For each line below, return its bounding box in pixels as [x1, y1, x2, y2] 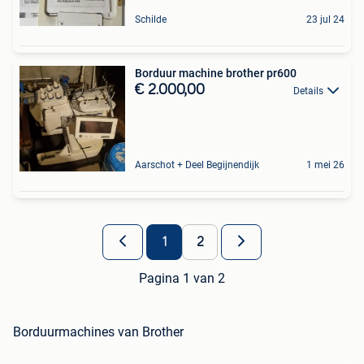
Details [293, 85, 323, 97]
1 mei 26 [306, 159, 344, 171]
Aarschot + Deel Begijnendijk [135, 159, 259, 171]
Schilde [135, 14, 167, 26]
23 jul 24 [306, 14, 344, 26]
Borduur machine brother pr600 [135, 67, 297, 80]
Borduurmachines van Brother [13, 324, 184, 340]
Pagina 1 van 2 [139, 271, 225, 287]
